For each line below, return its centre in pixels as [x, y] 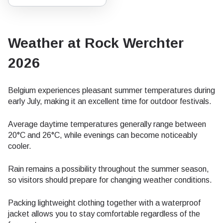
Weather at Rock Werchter [96, 43]
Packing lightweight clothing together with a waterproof [104, 203]
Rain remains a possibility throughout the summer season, [109, 169]
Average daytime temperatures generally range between [107, 124]
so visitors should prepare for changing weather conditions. [110, 180]
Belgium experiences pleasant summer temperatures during [111, 90]
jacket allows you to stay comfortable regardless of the [104, 214]
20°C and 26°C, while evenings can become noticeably [103, 135]
